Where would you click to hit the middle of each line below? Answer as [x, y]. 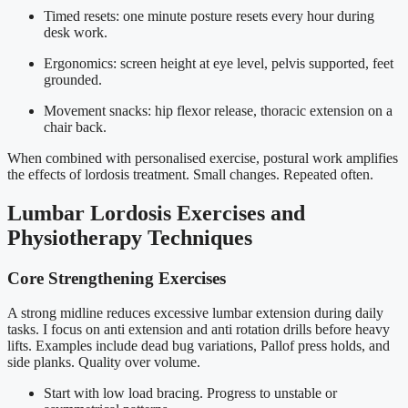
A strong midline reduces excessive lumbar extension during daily [195, 313]
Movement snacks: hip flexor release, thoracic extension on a [218, 110]
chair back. [75, 127]
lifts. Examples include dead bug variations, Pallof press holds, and [199, 346]
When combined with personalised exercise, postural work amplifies [203, 158]
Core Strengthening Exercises [117, 278]
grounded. [73, 79]
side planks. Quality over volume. [104, 362]
